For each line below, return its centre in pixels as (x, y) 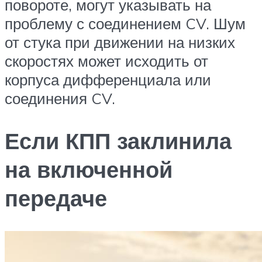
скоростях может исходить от (106, 61)
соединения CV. (60, 99)
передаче (56, 198)
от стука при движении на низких (120, 42)
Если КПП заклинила (118, 140)
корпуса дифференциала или (108, 80)
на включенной (89, 169)
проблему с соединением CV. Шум (125, 24)
